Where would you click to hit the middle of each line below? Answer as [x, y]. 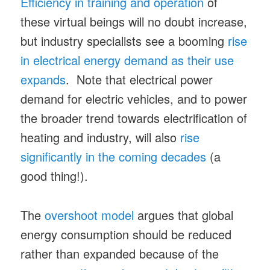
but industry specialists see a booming [124, 41]
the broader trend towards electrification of [134, 118]
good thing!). [56, 176]
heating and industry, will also [101, 137]
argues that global [184, 215]
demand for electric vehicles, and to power [134, 99]
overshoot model [89, 215]
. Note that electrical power [140, 80]
